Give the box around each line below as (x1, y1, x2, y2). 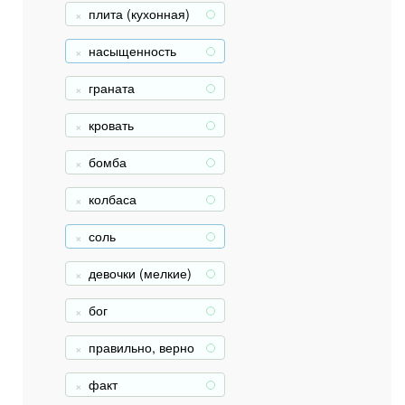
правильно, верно (89, 338, 194, 356)
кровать (89, 116, 134, 134)
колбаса (89, 190, 137, 208)
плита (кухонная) (89, 5, 190, 23)
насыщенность (89, 42, 176, 60)
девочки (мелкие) (89, 264, 192, 282)
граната (89, 79, 135, 97)
